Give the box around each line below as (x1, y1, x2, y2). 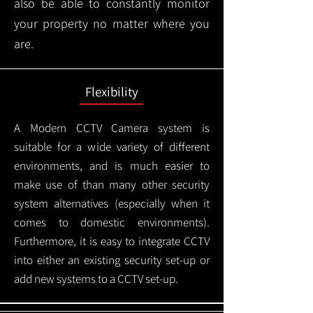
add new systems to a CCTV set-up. (14, 271, 178, 286)
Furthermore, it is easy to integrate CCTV (14, 233, 210, 249)
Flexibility (85, 83, 138, 100)
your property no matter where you (14, 15, 210, 31)
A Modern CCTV (14, 120, 102, 136)
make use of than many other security (14, 177, 210, 192)
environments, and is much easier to (14, 158, 210, 173)
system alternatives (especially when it (14, 196, 210, 211)
